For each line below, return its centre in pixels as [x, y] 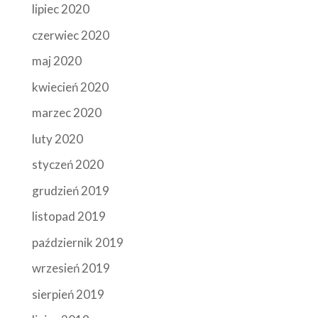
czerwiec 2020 [70, 35]
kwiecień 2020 [70, 87]
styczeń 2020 [67, 165]
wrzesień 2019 [71, 268]
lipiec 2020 [60, 9]
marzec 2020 [66, 113]
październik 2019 [77, 242]
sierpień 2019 [68, 294]
